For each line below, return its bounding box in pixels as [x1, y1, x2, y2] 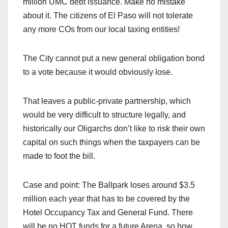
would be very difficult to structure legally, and [23, 110, 186, 120]
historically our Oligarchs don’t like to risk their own [23, 124, 205, 133]
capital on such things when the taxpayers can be [23, 138, 200, 147]
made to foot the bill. [23, 152, 95, 161]
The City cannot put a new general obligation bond [23, 54, 205, 63]
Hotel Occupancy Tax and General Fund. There [23, 208, 193, 217]
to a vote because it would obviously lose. [23, 68, 173, 77]
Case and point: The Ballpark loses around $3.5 [23, 181, 195, 190]
